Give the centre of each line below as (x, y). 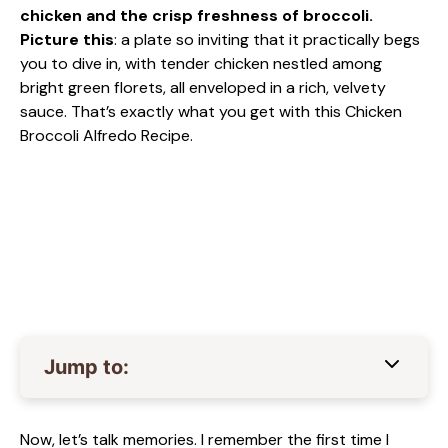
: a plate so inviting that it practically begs (267, 39)
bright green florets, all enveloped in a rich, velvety (203, 87)
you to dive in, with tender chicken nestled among (201, 63)
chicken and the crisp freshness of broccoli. (196, 15)
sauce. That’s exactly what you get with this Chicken (211, 111)
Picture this (67, 39)
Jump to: (86, 367)
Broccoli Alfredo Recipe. (106, 135)
